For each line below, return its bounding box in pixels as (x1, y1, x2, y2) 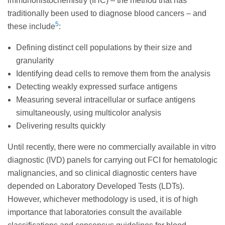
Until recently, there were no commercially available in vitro (8, 142, 216, 151)
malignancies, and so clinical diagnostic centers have (8, 168, 197, 177)
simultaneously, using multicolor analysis (16, 108, 161, 117)
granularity (16, 56, 54, 65)
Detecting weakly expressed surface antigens (16, 82, 177, 91)
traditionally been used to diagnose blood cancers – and (8, 9, 206, 18)
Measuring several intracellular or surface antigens (16, 95, 195, 104)
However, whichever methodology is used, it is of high (8, 194, 198, 203)
